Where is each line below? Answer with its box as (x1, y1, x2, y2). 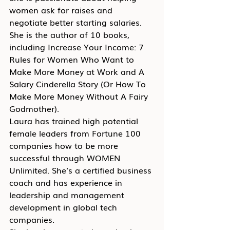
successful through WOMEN (9, 151, 123, 164)
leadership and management (9, 188, 127, 201)
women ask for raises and (9, 4, 115, 16)
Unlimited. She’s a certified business (9, 164, 154, 176)
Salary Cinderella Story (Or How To (9, 78, 148, 90)
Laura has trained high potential (9, 114, 141, 127)
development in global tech (9, 201, 120, 213)
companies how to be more (9, 139, 121, 151)
